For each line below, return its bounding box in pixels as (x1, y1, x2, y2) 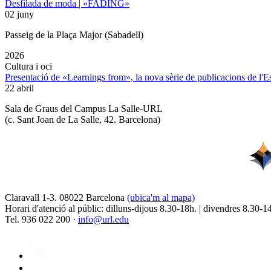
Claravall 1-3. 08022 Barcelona (5, 192, 127, 203)
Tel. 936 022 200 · (5, 214, 78, 225)
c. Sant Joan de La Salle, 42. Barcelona (8, 114, 157, 125)
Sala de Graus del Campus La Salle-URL (5, 103, 163, 114)
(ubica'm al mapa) (127, 192, 195, 203)
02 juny (5, 9, 34, 20)
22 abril (5, 83, 34, 94)
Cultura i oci (5, 61, 52, 72)
